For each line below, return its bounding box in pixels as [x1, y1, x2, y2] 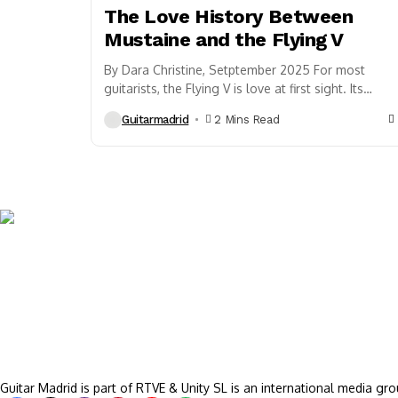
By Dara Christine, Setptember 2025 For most [104, 61, 365, 77]
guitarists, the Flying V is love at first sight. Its [104, 80, 363, 96]
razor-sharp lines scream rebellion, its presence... [104, 99, 386, 115]
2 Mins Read [214, 113, 280, 127]
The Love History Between [104, 4, 354, 28]
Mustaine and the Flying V [104, 28, 344, 51]
